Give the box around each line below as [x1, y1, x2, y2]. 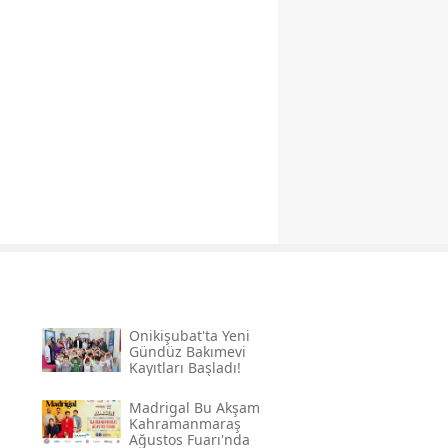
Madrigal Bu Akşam [128, 398, 260, 418]
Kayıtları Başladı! [128, 358, 241, 378]
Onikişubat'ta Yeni [128, 326, 250, 346]
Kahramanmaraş [128, 414, 241, 434]
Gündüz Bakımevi [128, 342, 246, 362]
